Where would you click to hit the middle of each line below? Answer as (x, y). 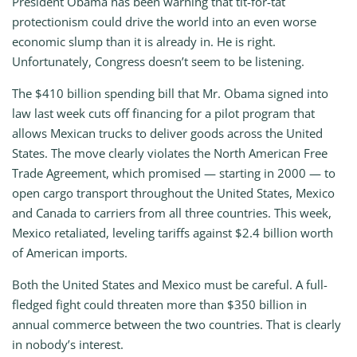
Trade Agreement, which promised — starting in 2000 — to (174, 173)
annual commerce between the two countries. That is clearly (177, 325)
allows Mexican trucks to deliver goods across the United (167, 133)
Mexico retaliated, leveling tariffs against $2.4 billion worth (173, 233)
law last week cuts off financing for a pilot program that (163, 114)
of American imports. (70, 253)
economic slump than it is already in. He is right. (144, 42)
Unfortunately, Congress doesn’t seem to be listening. (158, 62)
